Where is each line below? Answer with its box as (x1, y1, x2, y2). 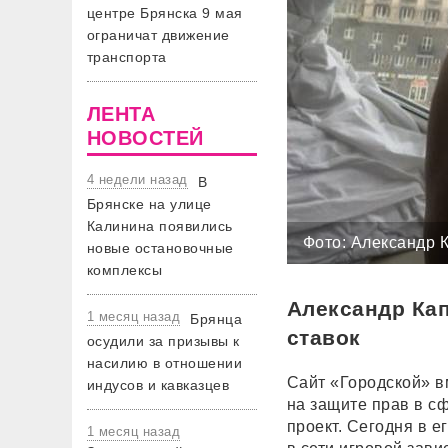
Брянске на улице (87, 196, 212, 212)
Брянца (190, 311, 243, 327)
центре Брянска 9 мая (87, 5, 243, 21)
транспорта (87, 49, 167, 65)
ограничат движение (87, 27, 230, 43)
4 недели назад (87, 172, 188, 187)
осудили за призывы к (87, 333, 240, 349)
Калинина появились (87, 218, 233, 234)
